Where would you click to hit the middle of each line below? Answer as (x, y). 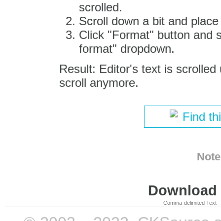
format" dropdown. (127, 48)
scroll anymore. (99, 82)
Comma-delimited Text (190, 203)
